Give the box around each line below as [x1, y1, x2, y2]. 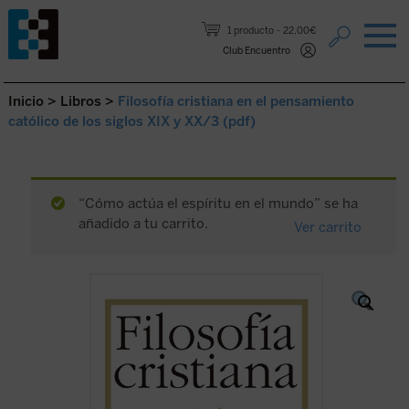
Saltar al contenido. [4, 7, 130, 24]
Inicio [7, 93, 44, 110]
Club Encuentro [222, 45, 290, 57]
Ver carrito [294, 219, 362, 236]
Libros [59, 93, 101, 110]
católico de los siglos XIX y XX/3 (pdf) [7, 113, 256, 130]
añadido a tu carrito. [79, 215, 209, 232]
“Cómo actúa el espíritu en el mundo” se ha [79, 195, 359, 212]
